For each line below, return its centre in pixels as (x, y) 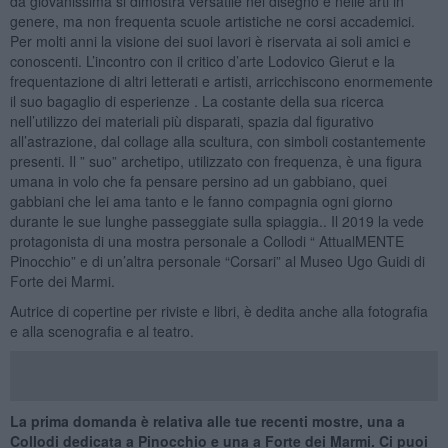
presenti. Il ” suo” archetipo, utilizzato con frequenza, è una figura (215, 160)
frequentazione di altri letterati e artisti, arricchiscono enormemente (221, 80)
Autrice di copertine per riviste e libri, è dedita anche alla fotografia (218, 310)
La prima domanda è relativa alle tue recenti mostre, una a (207, 420)
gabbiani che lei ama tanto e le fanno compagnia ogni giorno (201, 200)
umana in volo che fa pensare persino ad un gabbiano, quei (198, 180)
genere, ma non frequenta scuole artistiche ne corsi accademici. (212, 20)
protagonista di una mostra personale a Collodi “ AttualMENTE (206, 240)
